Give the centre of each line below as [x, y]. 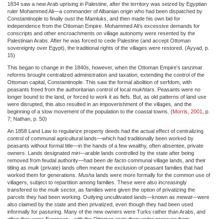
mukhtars [143, 89]
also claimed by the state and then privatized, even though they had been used [100, 204]
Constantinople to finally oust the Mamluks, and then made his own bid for [94, 18]
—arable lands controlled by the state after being [137, 153]
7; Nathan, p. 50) [27, 119]
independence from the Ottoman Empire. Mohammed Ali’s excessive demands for [104, 26]
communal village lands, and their [166, 160]
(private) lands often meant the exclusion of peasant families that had [121, 167]
